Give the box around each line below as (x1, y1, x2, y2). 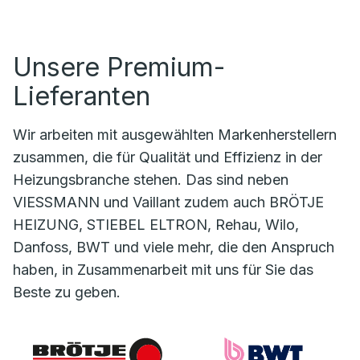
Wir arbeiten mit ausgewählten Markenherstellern (13, 125, 337, 143)
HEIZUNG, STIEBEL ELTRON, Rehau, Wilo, (13, 215, 299, 233)
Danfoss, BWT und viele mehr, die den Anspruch (13, 238, 334, 256)
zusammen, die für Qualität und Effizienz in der (13, 148, 322, 166)
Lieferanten (13, 80, 150, 112)
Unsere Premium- (13, 51, 225, 83)
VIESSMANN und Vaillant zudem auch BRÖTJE (13, 193, 324, 211)
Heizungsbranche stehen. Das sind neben (13, 170, 288, 188)
